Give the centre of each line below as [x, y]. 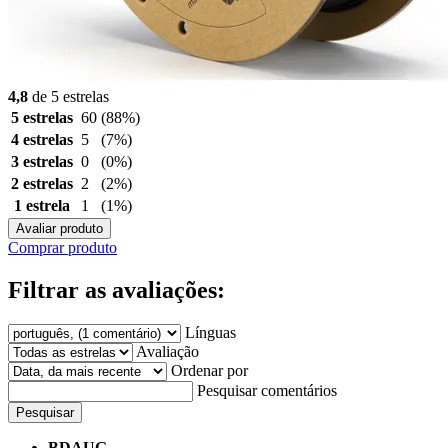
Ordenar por [209, 370]
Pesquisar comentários [267, 390]
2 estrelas [42, 183]
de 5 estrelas [68, 96]
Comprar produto [62, 247]
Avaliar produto [59, 228]
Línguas [210, 332]
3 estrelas [42, 161]
